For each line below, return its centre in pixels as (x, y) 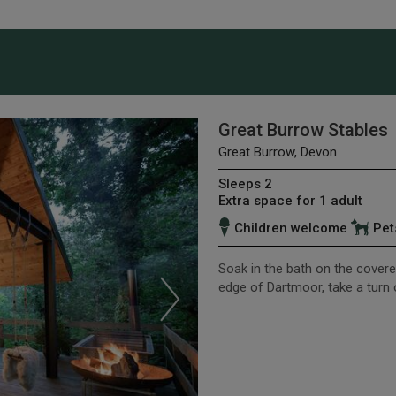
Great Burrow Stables (303, 129)
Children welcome (290, 228)
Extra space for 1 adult (290, 200)
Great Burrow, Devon (277, 152)
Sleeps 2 (245, 183)
